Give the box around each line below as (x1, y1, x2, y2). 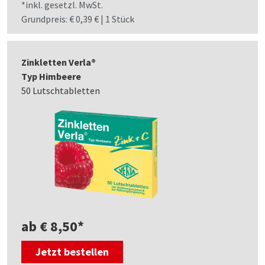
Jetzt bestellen (35, 245, 109, 259)
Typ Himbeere (21, 70, 81, 83)
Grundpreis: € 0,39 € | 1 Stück (21, 13, 134, 25)
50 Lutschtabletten (21, 85, 100, 97)
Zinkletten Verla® (21, 56, 96, 69)
